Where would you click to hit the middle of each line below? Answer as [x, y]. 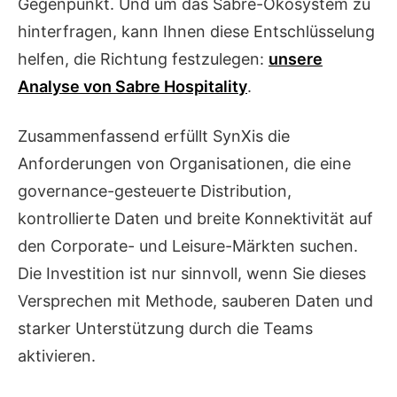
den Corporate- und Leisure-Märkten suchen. [188, 246]
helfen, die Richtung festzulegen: [143, 59]
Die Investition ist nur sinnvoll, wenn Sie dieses [192, 274]
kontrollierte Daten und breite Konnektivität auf [195, 219]
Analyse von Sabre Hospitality [132, 87]
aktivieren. [57, 356]
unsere [296, 59]
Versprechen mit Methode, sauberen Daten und [195, 301]
